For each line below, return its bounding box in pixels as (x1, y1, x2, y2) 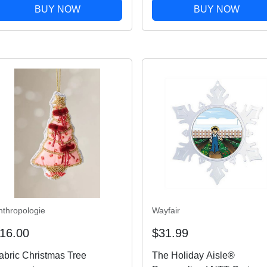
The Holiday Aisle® (151, 250, 235, 260)
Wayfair (151, 205, 180, 215)
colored (151, 14, 184, 24)
